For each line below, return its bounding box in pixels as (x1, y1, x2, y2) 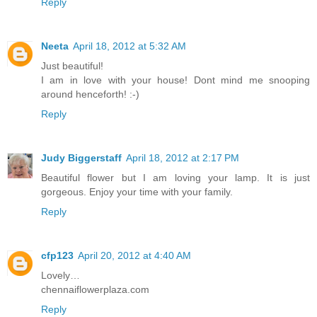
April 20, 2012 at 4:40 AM (78, 250, 191, 262)
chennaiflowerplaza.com (41, 284, 149, 296)
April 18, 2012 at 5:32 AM (73, 40, 186, 52)
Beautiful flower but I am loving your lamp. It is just (41, 172, 310, 184)
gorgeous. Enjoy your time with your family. (41, 186, 233, 198)
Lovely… (41, 270, 80, 282)
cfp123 (41, 250, 74, 262)
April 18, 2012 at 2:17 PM (126, 152, 239, 164)
